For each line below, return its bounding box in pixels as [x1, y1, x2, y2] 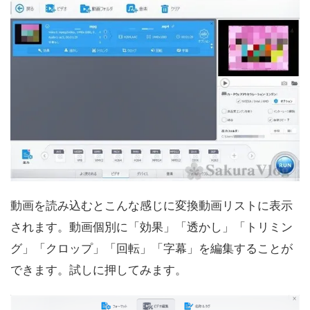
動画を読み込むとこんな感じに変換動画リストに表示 [10, 199, 293, 213]
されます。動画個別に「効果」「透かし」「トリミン [10, 220, 293, 235]
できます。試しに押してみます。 [10, 263, 187, 277]
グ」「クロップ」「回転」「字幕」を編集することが [10, 241, 293, 256]
